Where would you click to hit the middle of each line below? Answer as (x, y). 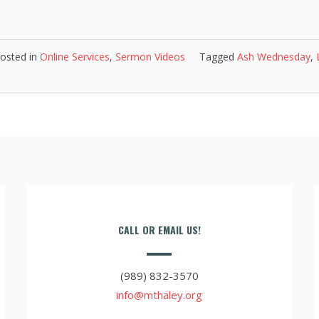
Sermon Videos (150, 57)
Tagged (218, 57)
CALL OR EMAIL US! (159, 230)
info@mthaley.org (159, 295)
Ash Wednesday (274, 57)
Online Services (75, 57)
